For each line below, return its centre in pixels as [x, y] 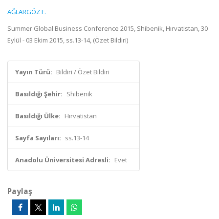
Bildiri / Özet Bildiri [83, 72]
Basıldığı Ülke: [38, 116]
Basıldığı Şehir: [39, 94]
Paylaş [20, 191]
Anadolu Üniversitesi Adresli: [63, 160]
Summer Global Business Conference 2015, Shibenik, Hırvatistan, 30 [108, 28]
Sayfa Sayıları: [38, 138]
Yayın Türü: [34, 72]
